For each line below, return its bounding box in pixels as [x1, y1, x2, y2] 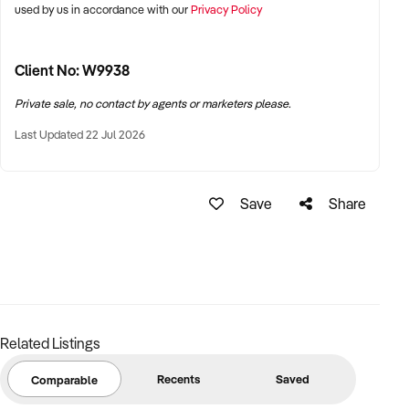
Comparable [30, 372, 98, 387]
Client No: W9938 [15, 60, 130, 79]
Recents [156, 372, 200, 386]
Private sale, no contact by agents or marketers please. [15, 95, 290, 110]
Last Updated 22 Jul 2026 [15, 126, 145, 142]
